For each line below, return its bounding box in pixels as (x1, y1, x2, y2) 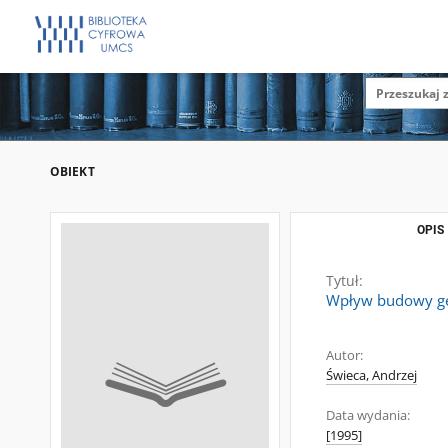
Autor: (326, 347, 363, 364)
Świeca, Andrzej (326, 367, 417, 384)
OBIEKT (50, 163, 95, 180)
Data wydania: (326, 407, 410, 424)
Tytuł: (326, 271, 363, 290)
